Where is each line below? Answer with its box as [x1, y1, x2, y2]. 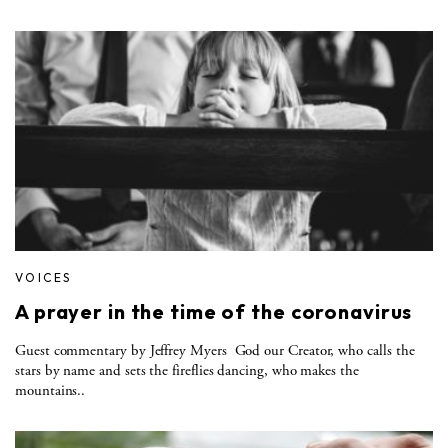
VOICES [15, 269, 72, 285]
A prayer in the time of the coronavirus [15, 298, 413, 324]
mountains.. [15, 380, 86, 400]
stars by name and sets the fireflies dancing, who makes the [15, 360, 359, 380]
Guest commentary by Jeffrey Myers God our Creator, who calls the [15, 340, 415, 360]
